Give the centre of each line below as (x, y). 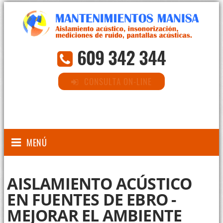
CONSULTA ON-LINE (118, 82)
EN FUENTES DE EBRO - (92, 200)
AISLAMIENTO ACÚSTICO (100, 184)
